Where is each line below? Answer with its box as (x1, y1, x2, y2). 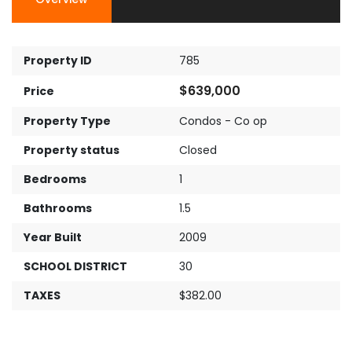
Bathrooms (24, 200, 92, 217)
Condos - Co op (179, 113, 267, 130)
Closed (179, 142, 217, 159)
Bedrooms (24, 171, 86, 188)
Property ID (24, 53, 92, 69)
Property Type (24, 113, 111, 130)
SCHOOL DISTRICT (24, 258, 127, 275)
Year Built (24, 229, 82, 246)
